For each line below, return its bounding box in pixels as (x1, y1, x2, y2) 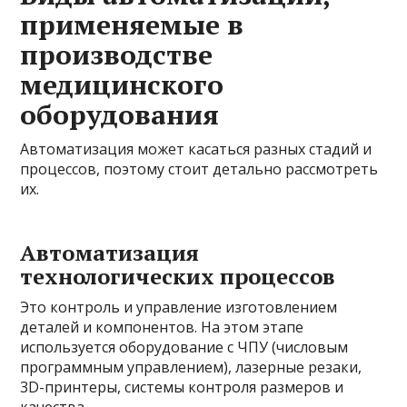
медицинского (20, 65, 224, 103)
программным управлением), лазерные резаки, (20, 356, 362, 377)
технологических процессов (20, 261, 336, 291)
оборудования (20, 95, 220, 133)
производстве (20, 35, 213, 73)
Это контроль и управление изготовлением (20, 296, 338, 317)
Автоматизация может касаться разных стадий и (20, 138, 372, 159)
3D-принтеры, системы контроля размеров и (20, 376, 344, 397)
